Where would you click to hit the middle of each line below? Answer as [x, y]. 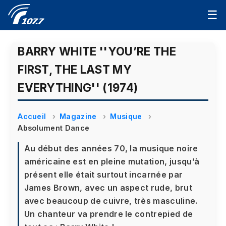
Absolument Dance [54, 128]
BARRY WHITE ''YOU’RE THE [97, 51]
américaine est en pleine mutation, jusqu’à [112, 161]
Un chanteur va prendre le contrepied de [108, 214]
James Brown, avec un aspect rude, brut [108, 187]
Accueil [32, 116]
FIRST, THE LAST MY [75, 69]
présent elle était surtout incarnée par [103, 174]
